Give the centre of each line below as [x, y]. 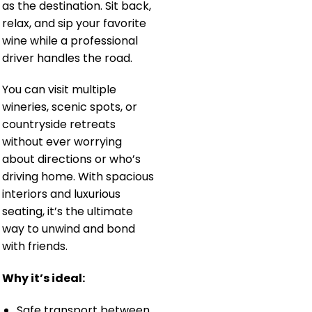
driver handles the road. [67, 58]
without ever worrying [62, 142]
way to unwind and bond [69, 229]
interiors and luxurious [61, 194]
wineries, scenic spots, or [70, 107]
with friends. [35, 247]
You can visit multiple [59, 90]
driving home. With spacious [78, 177]
